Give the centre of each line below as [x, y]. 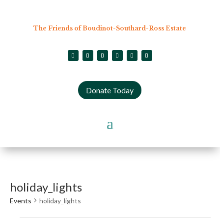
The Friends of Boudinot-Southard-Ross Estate [110, 28]
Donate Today [110, 90]
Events [20, 200]
